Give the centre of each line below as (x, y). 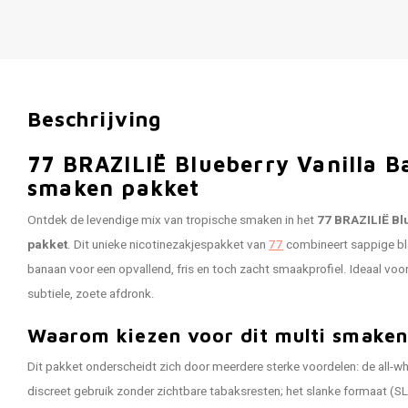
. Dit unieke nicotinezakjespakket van (168, 245)
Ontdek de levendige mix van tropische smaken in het (172, 220)
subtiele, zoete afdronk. (91, 294)
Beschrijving (95, 119)
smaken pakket (114, 188)
